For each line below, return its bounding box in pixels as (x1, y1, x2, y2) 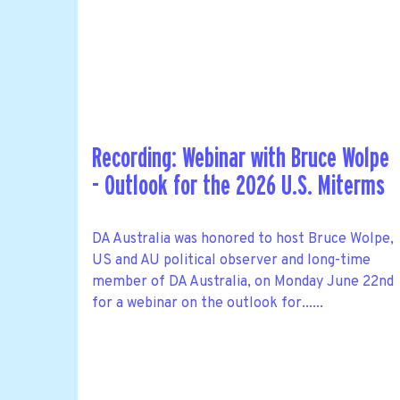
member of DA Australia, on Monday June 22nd (92, 272, 394, 291)
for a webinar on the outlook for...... (92, 294, 323, 312)
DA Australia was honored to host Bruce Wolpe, (92, 229, 394, 248)
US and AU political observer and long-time (92, 251, 371, 270)
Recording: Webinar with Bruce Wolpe (92, 145, 389, 172)
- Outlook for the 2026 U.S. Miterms (92, 172, 385, 200)
